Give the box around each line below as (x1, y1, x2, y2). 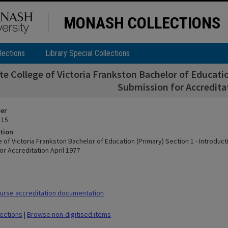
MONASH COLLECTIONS (64, 13, 220, 33)
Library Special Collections (45, 48, 130, 58)
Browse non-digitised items (27, 210, 111, 219)
